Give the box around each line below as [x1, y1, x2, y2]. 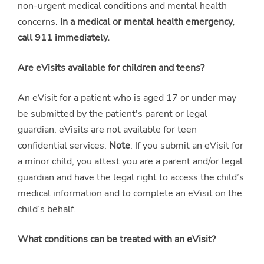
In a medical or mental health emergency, [60, 15, 235, 28]
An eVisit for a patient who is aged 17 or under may [18, 91, 236, 104]
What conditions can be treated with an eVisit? [18, 232, 216, 246]
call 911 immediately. [18, 31, 110, 44]
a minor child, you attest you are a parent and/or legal [18, 154, 243, 168]
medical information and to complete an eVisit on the [18, 186, 242, 200]
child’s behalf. [18, 202, 76, 216]
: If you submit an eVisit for [130, 138, 243, 152]
